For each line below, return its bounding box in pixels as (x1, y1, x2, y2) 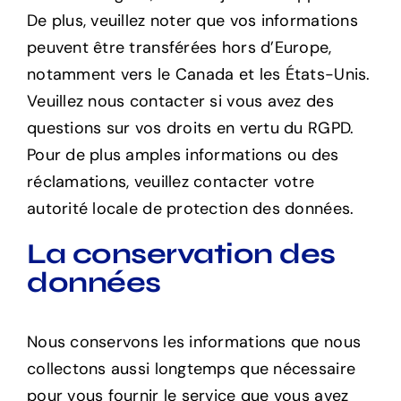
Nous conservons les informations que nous (26, 331, 362, 354)
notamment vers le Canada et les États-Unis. (26, 63, 371, 85)
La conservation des (26, 235, 336, 271)
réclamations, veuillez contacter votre (26, 170, 315, 192)
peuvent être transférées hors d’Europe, (26, 36, 332, 58)
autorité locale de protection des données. (26, 197, 354, 219)
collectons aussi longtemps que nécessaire (26, 358, 356, 380)
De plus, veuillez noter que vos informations (26, 9, 358, 31)
